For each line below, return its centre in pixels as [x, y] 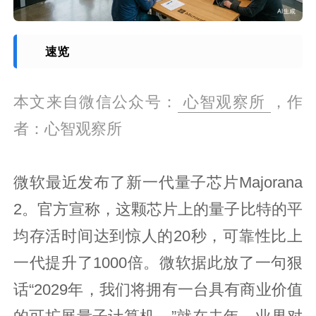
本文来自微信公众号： [96, 102]
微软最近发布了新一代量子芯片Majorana [158, 182]
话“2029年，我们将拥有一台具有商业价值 [158, 290]
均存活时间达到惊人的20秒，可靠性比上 [158, 236]
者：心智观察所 [68, 129]
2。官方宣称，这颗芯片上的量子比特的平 [158, 209]
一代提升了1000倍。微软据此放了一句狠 [158, 263]
